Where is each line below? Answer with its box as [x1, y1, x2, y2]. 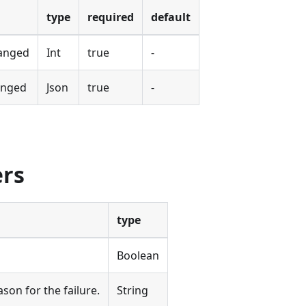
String [117, 283, 148, 298]
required [87, 10, 134, 25]
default [151, 10, 191, 25]
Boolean [117, 248, 159, 263]
